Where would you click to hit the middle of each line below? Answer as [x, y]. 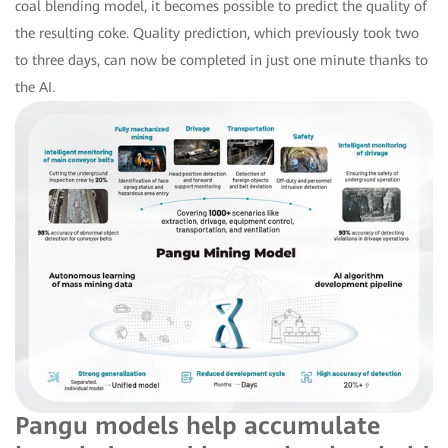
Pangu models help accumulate [197, 426]
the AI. [35, 86]
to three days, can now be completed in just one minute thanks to [221, 59]
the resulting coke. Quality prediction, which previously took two [217, 32]
